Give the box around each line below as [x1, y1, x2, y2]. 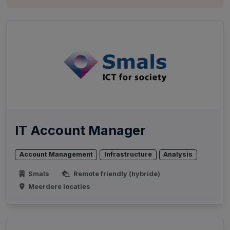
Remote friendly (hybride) [71, 170, 160, 178]
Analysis [163, 150, 193, 159]
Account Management [19, 150, 93, 159]
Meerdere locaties [27, 183, 91, 191]
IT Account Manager [15, 123, 146, 139]
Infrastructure [104, 150, 152, 159]
